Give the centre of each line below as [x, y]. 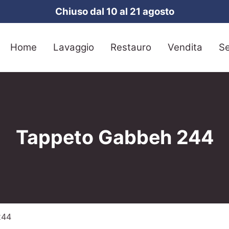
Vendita [185, 47]
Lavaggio [74, 47]
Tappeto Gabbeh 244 [114, 138]
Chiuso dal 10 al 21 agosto [114, 12]
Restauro [131, 47]
